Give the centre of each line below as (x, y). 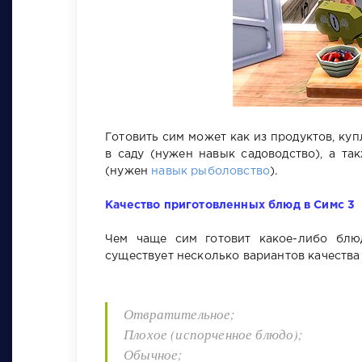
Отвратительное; (180, 314)
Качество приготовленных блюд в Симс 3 (230, 205)
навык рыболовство (211, 171)
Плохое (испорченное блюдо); (214, 334)
